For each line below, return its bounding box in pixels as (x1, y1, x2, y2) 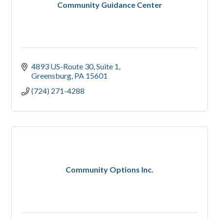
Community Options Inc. (66, 165, 153, 175)
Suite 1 (96, 62, 119, 71)
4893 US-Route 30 (31, 62, 93, 71)
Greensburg (31, 71, 71, 81)
